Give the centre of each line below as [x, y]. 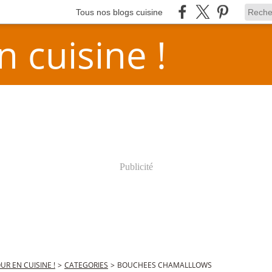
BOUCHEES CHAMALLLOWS [165, 265]
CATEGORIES [86, 265]
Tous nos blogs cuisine [119, 12]
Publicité [136, 167]
